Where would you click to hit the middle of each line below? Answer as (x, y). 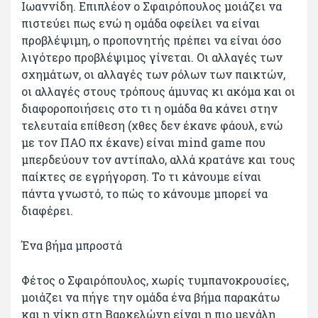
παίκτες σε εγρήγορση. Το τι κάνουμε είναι (141, 176)
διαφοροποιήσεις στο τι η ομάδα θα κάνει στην (149, 108)
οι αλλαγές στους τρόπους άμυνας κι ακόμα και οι (158, 91)
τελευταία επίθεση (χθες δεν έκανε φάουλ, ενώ (152, 125)
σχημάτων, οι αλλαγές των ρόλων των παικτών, (153, 74)
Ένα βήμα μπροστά (76, 245)
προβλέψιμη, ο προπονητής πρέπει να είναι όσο (151, 40)
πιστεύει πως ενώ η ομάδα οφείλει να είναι (141, 23)
